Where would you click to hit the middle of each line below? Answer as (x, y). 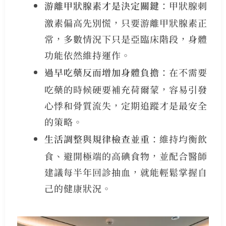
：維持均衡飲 (178, 138)
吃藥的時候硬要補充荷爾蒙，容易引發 (126, 89)
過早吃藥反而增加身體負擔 (102, 72)
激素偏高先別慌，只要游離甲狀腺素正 (126, 22)
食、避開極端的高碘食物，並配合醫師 (126, 156)
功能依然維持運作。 (87, 55)
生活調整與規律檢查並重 (97, 138)
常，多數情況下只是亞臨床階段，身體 (126, 39)
